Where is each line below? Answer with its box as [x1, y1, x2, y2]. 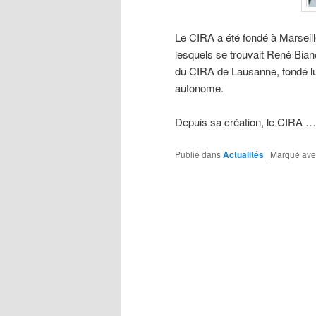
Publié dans [175, 147, 221, 160]
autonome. [175, 80, 224, 95]
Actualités [223, 147, 264, 161]
